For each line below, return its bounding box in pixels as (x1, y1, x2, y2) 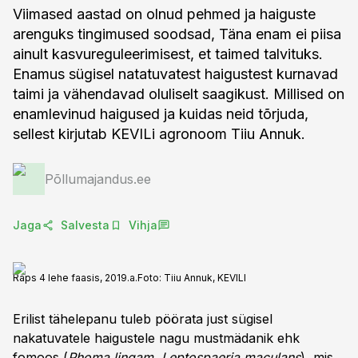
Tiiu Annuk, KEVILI (164, 272, 246, 284)
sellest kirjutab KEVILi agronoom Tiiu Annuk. (13, 125, 305, 142)
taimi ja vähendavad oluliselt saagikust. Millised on (13, 86, 344, 102)
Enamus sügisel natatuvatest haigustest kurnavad (13, 66, 338, 82)
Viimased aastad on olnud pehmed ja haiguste (13, 6, 316, 22)
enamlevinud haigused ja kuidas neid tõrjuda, (13, 105, 308, 122)
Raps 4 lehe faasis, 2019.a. (13, 272, 137, 284)
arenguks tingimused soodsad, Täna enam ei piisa (13, 26, 341, 42)
